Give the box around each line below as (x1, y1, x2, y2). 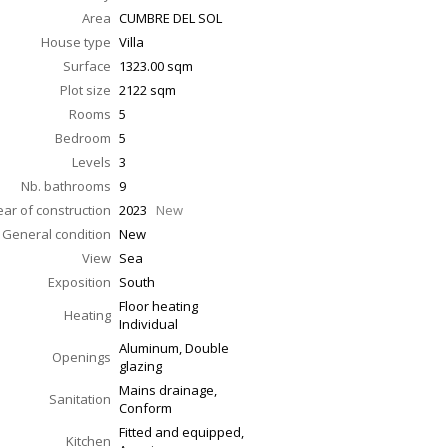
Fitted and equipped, (119, 423, 244, 442)
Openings (52, 348, 111, 367)
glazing (119, 357, 162, 376)
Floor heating (119, 297, 198, 316)
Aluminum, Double (119, 339, 229, 358)
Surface (63, 57, 111, 76)
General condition (2, 225, 111, 244)
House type (41, 33, 111, 52)
